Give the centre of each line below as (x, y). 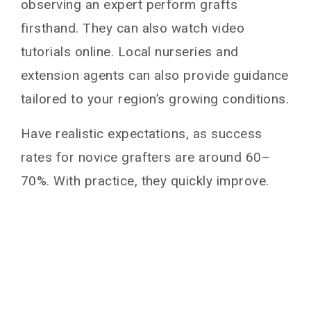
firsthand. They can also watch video (133, 28)
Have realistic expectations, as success (142, 133)
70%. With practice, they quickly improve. (145, 180)
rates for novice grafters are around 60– (146, 157)
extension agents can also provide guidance (155, 75)
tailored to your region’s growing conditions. (155, 99)
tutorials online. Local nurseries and (130, 51)
